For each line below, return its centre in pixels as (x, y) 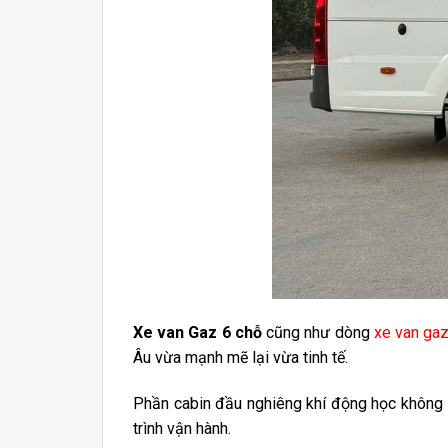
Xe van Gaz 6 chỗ (200, 333)
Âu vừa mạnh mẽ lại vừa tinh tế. (240, 358)
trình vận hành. (182, 429)
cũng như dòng (320, 333)
